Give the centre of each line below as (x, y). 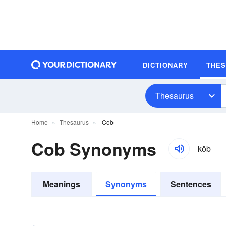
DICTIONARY (165, 65)
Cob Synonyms (94, 149)
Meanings (62, 184)
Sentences (191, 184)
